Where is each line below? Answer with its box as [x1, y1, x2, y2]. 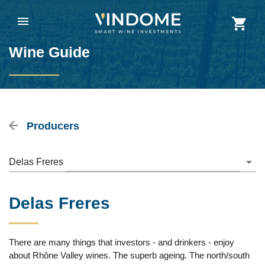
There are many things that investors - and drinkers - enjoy [9, 237, 234, 247]
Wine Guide [9, 44, 90, 60]
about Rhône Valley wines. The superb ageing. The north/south [9, 250, 250, 260]
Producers [24, 120, 79, 132]
